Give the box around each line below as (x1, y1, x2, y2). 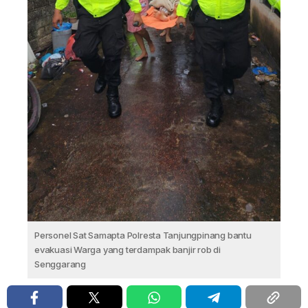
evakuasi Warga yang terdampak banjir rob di (34, 244, 221, 256)
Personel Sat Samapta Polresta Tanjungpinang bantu (34, 230, 252, 241)
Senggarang (34, 258, 86, 270)
